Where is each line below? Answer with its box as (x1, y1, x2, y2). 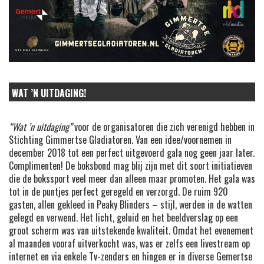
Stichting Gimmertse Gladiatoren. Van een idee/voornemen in (9, 133, 232, 147)
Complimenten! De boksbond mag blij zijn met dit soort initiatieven (9, 159, 252, 173)
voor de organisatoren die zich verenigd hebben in (72, 120, 255, 134)
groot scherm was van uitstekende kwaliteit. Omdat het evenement (9, 223, 253, 238)
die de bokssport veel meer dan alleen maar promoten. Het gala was (9, 171, 255, 186)
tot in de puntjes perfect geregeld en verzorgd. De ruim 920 (9, 184, 228, 199)
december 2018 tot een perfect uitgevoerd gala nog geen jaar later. (9, 146, 255, 160)
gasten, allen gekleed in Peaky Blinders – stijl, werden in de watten (9, 197, 252, 212)
